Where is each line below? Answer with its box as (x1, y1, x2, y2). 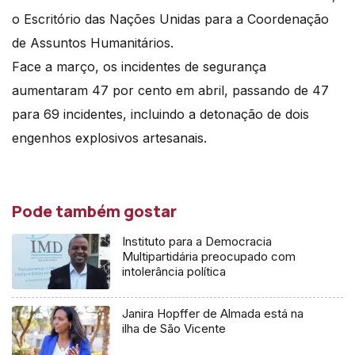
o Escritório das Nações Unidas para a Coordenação (12, 10, 329, 27)
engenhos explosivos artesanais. (12, 129, 207, 146)
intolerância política (122, 263, 227, 279)
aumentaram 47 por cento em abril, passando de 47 (12, 82, 329, 98)
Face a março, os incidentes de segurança (12, 58, 266, 74)
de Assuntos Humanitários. (12, 34, 174, 51)
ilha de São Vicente (122, 320, 227, 336)
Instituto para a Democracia (122, 233, 273, 249)
